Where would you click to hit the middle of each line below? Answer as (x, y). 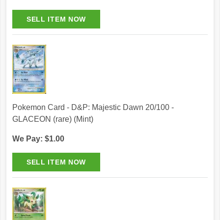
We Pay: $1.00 (38, 139)
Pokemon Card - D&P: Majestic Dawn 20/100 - (93, 108)
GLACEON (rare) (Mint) (53, 119)
